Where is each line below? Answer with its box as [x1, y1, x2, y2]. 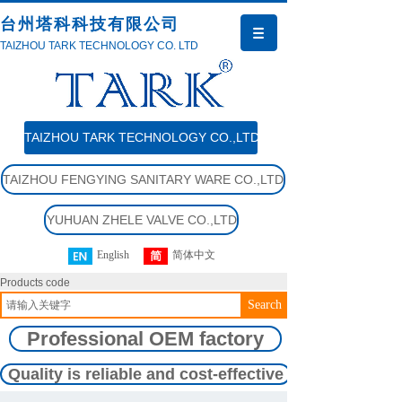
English [96, 249, 129, 261]
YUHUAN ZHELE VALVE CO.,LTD [46, 213, 237, 227]
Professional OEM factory [27, 328, 264, 350]
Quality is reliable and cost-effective [7, 365, 284, 383]
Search [248, 298, 282, 311]
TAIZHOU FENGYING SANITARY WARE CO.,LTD [3, 172, 284, 187]
